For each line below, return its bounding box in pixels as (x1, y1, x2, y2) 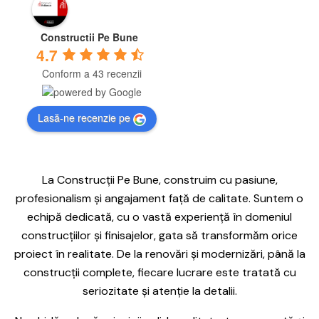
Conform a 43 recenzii (41, 66, 142, 80)
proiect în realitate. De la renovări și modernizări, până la (14, 246, 305, 261)
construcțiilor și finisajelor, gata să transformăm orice (21, 227, 298, 243)
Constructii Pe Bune (41, 29, 138, 44)
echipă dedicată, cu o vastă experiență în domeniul (27, 209, 292, 224)
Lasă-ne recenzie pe (37, 110, 130, 125)
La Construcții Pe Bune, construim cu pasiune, (41, 172, 278, 187)
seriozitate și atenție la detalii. (82, 283, 237, 298)
